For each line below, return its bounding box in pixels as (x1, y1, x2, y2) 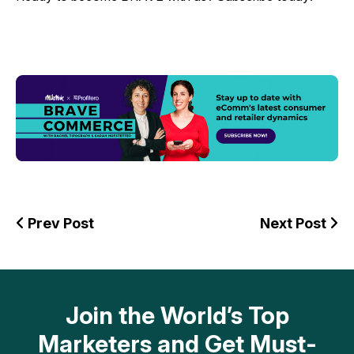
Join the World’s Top (65, 300, 289, 330)
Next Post (260, 214, 330, 232)
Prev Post (24, 214, 94, 232)
